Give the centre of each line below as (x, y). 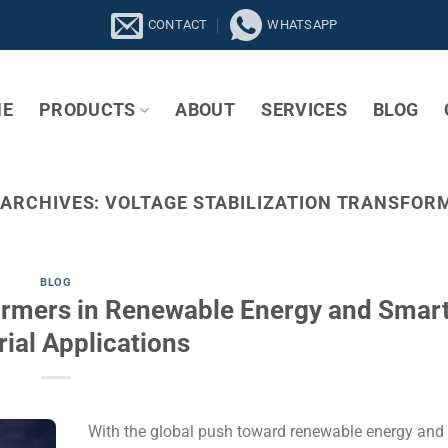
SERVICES (304, 110)
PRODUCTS (87, 110)
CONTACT (177, 24)
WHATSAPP (302, 24)
